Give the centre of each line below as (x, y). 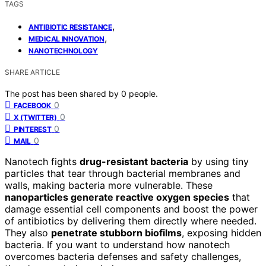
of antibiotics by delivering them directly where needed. (131, 221)
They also (28, 232)
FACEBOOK (32, 105)
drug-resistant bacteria (134, 161)
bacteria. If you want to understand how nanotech (117, 244)
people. (143, 93)
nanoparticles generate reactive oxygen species (117, 197)
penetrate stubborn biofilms (116, 232)
